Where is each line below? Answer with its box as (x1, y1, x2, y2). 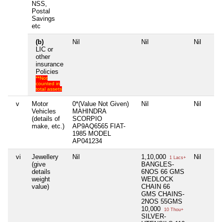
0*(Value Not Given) (72, 100, 131, 108)
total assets (36, 86, 62, 92)
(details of (32, 114, 60, 122)
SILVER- (141, 212, 166, 220)
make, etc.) (32, 122, 64, 130)
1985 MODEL (72, 129, 111, 137)
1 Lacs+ (168, 155, 186, 160)
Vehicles (32, 107, 56, 115)
